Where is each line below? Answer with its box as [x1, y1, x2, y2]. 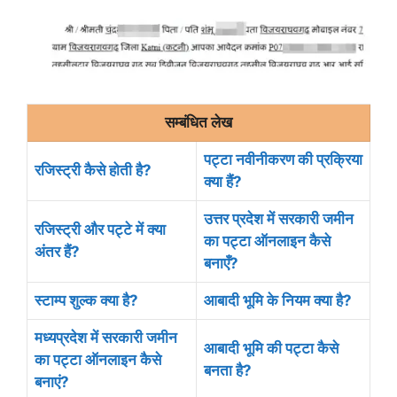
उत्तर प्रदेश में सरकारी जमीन [204, 209, 354, 228]
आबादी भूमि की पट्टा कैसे [204, 339, 339, 357]
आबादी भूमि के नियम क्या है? [204, 291, 352, 309]
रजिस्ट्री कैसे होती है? [35, 160, 152, 179]
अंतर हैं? [35, 242, 80, 261]
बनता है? [204, 361, 252, 379]
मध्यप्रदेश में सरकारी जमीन [35, 328, 177, 346]
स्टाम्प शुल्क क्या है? [35, 291, 138, 309]
